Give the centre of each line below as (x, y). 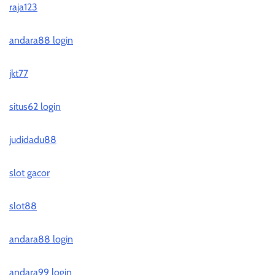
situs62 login (35, 107)
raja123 (23, 7)
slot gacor (29, 173)
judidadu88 (33, 140)
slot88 (23, 206)
